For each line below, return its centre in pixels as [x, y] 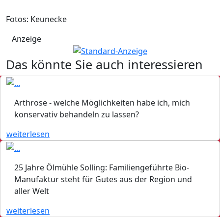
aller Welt [32, 191]
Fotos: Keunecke [36, 19]
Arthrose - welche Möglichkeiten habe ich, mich [102, 103]
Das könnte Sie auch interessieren [104, 65]
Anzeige [27, 39]
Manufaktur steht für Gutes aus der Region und [103, 179]
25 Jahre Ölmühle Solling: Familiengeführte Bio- [102, 167]
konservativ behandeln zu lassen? [77, 115]
